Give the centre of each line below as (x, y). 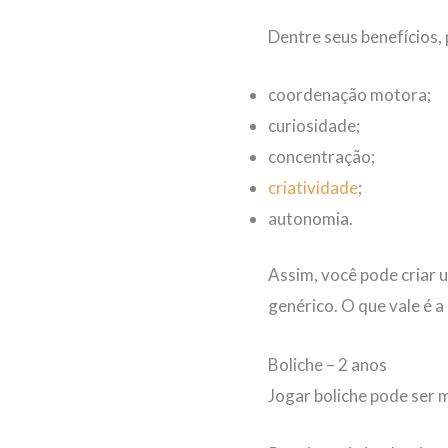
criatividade (313, 187)
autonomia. (312, 218)
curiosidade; (314, 125)
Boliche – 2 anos (327, 364)
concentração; (321, 156)
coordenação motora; (349, 94)
